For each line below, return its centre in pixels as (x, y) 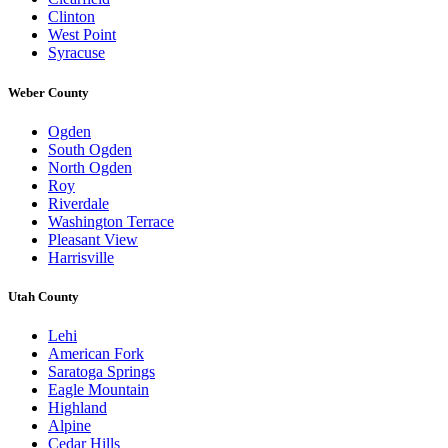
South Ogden (90, 149)
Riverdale (78, 203)
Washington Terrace (111, 221)
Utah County (43, 296)
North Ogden (90, 167)
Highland (77, 408)
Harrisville (81, 257)
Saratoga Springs (101, 372)
